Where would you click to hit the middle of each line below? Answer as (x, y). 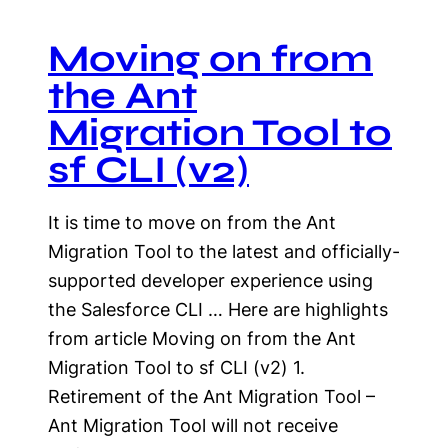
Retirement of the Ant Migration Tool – (211, 396)
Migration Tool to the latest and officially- (224, 251)
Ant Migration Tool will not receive (193, 425)
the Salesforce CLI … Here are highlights (218, 309)
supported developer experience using (210, 280)
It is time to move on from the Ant (192, 222)
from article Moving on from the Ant (202, 338)
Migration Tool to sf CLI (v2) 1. (176, 367)
